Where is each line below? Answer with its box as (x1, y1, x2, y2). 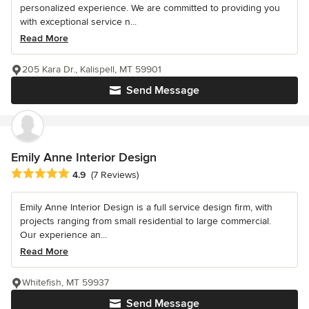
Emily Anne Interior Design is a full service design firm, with (20, 201, 272, 213)
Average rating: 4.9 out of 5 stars (10, 166, 167, 181)
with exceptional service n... (20, 16, 137, 28)
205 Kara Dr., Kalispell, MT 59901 (22, 63, 161, 76)
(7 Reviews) (91, 168, 139, 181)
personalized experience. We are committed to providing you (20, 2, 280, 14)
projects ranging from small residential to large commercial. (20, 215, 271, 227)
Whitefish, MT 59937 (22, 276, 109, 288)
